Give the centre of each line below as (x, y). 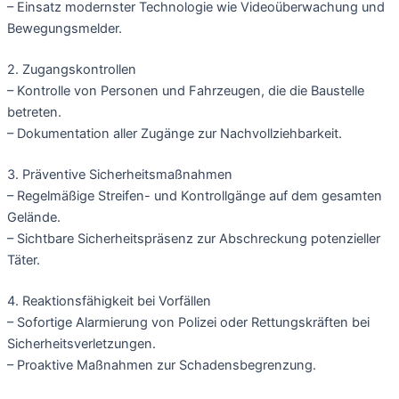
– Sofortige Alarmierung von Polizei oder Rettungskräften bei (188, 322)
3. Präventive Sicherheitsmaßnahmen (120, 175)
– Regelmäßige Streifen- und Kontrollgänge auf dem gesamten (195, 196)
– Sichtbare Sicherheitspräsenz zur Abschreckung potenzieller (194, 239)
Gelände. (34, 218)
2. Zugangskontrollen (72, 70)
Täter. (24, 261)
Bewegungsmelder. (65, 29)
